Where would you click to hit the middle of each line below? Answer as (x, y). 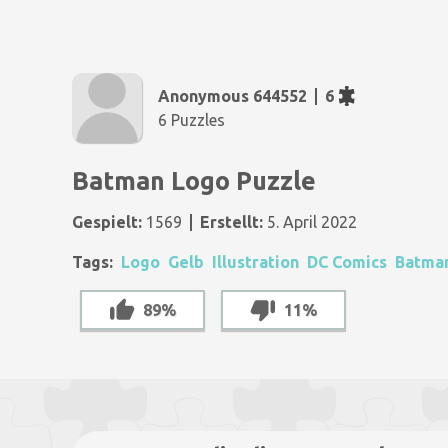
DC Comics (347, 262)
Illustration (255, 262)
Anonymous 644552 (232, 96)
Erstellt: (231, 222)
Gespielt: (107, 222)
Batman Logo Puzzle (194, 181)
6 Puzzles (191, 120)
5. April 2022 (310, 222)
